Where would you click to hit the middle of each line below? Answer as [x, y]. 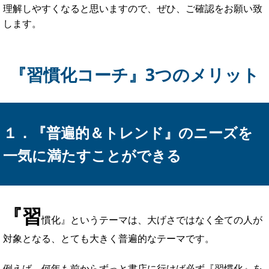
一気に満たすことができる [92, 147]
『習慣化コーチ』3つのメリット [134, 67]
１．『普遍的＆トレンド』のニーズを [128, 125]
